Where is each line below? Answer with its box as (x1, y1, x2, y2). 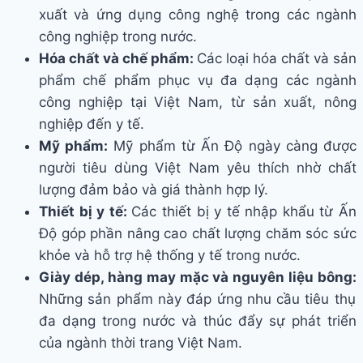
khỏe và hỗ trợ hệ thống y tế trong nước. (39, 247, 301, 264)
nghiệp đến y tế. (39, 116, 144, 133)
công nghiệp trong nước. (39, 28, 197, 45)
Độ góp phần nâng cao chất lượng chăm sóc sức (39, 225, 357, 242)
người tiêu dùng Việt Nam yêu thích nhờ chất (39, 160, 357, 177)
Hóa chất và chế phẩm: (39, 50, 197, 67)
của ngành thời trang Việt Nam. (39, 335, 242, 352)
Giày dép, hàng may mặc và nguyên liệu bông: (39, 269, 357, 286)
